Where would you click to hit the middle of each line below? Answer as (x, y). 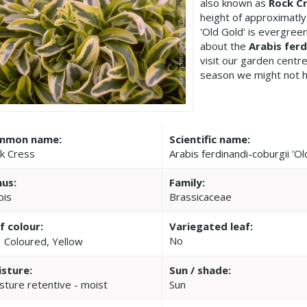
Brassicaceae (201, 197)
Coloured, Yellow (44, 242)
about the (224, 46)
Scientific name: (210, 139)
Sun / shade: (200, 270)
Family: (187, 183)
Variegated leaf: (211, 226)
